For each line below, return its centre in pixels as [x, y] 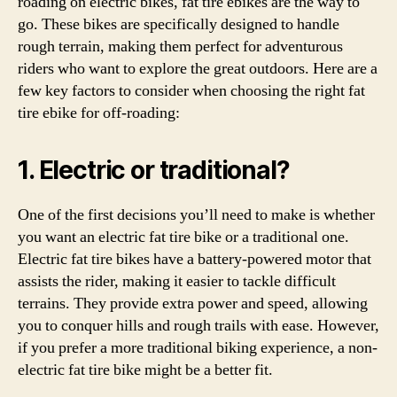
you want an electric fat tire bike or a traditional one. [183, 237]
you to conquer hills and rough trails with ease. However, [198, 326]
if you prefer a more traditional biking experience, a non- [198, 348]
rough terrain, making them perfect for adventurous [180, 47]
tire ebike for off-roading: [99, 113]
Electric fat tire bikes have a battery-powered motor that [195, 259]
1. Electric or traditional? [154, 170]
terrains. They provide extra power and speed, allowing [193, 304]
